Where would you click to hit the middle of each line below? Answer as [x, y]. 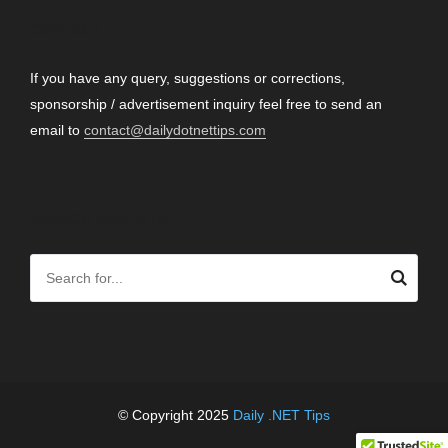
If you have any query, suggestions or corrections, [187, 77]
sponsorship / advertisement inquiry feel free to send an [206, 103]
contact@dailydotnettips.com [175, 129]
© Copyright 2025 [175, 414]
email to [57, 129]
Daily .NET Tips [281, 414]
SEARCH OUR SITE [99, 218]
